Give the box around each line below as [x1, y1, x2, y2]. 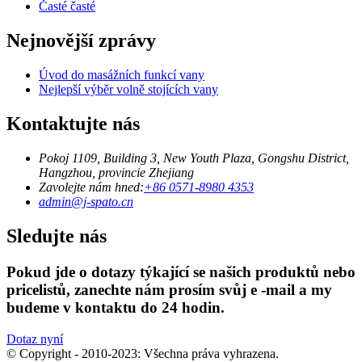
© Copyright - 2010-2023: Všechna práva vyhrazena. [6, 346, 279, 360]
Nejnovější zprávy [6, 30, 156, 52]
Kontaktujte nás [6, 113, 140, 135]
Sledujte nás [6, 225, 107, 246]
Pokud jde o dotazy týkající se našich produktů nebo [6, 263, 356, 280]
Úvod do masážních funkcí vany [39, 68, 204, 82]
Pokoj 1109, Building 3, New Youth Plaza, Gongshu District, [39, 151, 349, 165]
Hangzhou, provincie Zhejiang [39, 166, 194, 179]
